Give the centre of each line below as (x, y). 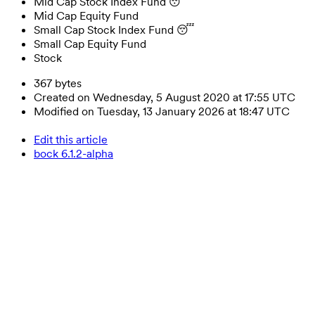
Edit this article (71, 139)
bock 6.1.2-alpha (73, 153)
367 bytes (58, 83)
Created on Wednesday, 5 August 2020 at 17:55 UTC (165, 97)
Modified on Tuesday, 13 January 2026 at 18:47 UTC (162, 111)
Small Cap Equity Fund (90, 44)
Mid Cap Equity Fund (86, 15)
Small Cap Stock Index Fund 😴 (114, 30)
